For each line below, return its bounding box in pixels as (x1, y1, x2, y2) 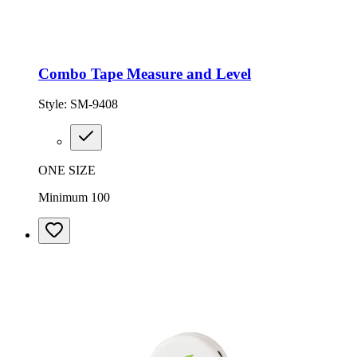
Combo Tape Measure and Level (38, 65, 251, 82)
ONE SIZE (38, 163, 96, 178)
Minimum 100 (38, 190, 110, 205)
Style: (38, 97, 70, 112)
